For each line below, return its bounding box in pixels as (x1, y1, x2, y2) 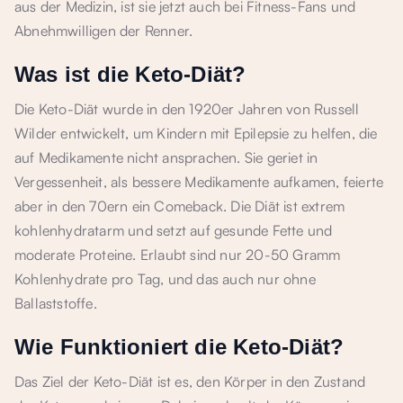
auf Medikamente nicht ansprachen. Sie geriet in (14, 148, 318, 166)
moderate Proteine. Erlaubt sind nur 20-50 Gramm (14, 246, 341, 264)
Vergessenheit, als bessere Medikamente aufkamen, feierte (14, 173, 384, 191)
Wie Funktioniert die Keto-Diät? (14, 335, 345, 359)
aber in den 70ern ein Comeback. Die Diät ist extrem (14, 197, 345, 215)
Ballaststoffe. (14, 294, 97, 312)
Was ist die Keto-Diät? (14, 62, 246, 86)
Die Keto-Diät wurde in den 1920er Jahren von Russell (14, 100, 360, 118)
